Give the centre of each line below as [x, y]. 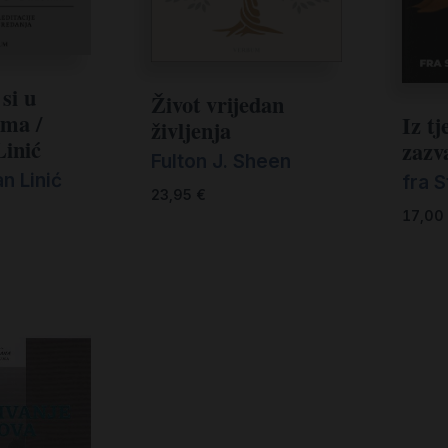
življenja [190, 130]
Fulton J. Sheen [220, 161]
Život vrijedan [217, 104]
